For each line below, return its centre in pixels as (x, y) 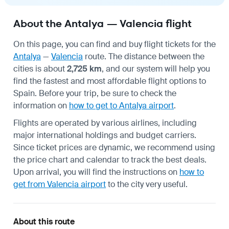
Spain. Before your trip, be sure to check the (95, 93)
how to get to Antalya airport (121, 105)
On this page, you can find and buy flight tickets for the (114, 44)
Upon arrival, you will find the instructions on (96, 172)
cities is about (40, 68)
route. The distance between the (144, 56)
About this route (44, 221)
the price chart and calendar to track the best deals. (110, 159)
